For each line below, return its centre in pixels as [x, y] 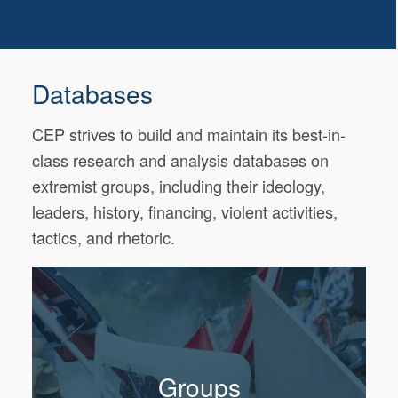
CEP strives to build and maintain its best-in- [189, 134]
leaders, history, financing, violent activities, [185, 211]
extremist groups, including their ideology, [179, 185]
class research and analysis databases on [181, 159]
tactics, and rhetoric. [104, 237]
